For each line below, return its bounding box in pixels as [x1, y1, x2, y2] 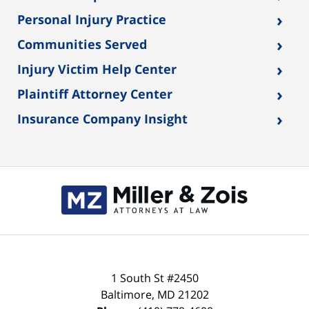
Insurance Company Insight [17, 110, 188, 128]
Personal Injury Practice [17, 11, 167, 28]
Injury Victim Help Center [17, 61, 177, 78]
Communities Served [17, 36, 148, 53]
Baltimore [100, 286, 152, 302]
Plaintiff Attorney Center [17, 86, 173, 103]
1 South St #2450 [110, 270, 199, 286]
